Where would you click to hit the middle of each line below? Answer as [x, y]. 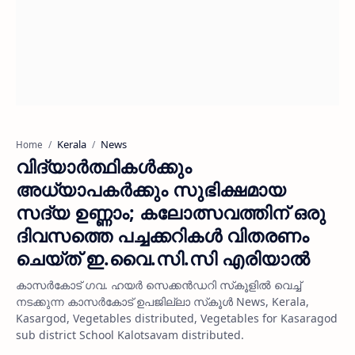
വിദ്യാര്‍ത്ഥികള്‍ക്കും [104, 166]
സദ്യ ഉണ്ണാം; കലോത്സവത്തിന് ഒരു [171, 212]
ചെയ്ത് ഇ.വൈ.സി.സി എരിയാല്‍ [163, 258]
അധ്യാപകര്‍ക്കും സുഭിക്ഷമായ [151, 189]
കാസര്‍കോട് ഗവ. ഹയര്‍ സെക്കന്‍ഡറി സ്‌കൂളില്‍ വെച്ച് [158, 285]
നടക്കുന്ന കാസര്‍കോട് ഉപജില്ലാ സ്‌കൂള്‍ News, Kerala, [162, 302]
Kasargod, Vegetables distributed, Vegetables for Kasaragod [177, 318]
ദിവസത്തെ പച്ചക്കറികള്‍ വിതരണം [162, 235]
